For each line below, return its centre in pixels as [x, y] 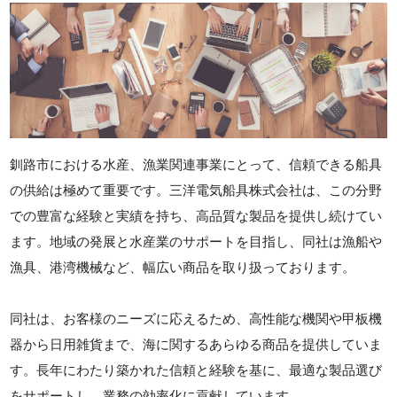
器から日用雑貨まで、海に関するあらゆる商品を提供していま [196, 345]
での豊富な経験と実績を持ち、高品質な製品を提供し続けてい [196, 216]
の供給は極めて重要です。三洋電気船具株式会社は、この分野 [196, 191]
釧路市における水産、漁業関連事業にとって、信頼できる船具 [196, 165]
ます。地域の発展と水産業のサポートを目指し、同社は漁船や [196, 242]
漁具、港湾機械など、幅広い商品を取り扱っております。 [183, 268]
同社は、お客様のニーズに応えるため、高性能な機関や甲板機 [196, 319]
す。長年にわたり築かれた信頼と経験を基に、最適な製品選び [196, 370]
